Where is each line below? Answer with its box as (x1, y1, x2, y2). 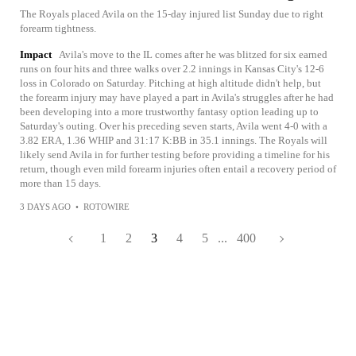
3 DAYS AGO (20, 202, 71, 211)
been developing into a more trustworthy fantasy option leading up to (20, 106, 319, 118)
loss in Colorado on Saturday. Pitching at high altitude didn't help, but (20, 77, 321, 89)
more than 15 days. (20, 177, 101, 189)
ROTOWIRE (83, 202, 130, 211)
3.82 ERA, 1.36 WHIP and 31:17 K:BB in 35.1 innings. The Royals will (20, 134, 327, 146)
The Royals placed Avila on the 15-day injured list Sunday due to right (20, 8, 323, 20)
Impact (20, 48, 52, 60)
